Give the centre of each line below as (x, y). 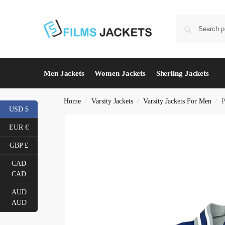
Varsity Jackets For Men (177, 101)
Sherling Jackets (183, 73)
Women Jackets (120, 73)
